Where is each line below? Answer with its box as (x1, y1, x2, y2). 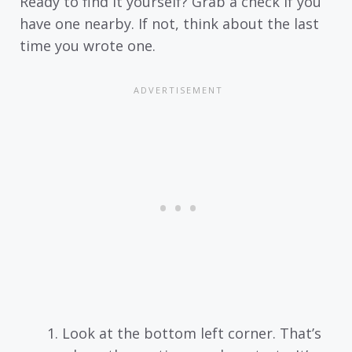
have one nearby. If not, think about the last (20, 13, 319, 33)
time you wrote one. (20, 35, 156, 55)
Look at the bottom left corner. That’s (62, 324, 321, 343)
